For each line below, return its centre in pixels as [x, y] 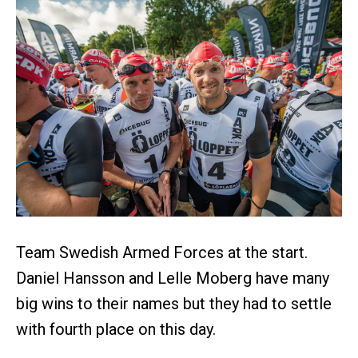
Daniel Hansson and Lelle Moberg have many [173, 278]
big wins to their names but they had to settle [174, 303]
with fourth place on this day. [116, 329]
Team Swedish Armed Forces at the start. [162, 252]
